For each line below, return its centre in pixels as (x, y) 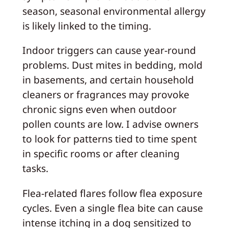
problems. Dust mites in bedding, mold (112, 65)
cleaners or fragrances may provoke (106, 95)
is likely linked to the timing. (87, 26)
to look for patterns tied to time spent (109, 139)
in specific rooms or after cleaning (101, 154)
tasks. (35, 168)
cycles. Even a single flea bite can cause (112, 208)
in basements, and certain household (108, 80)
